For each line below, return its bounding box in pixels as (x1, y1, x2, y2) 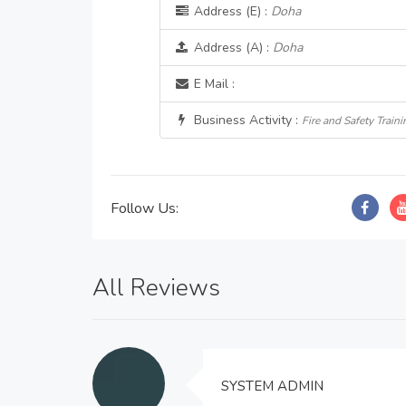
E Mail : (189, 75, 235, 92)
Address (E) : (189, 3, 271, 20)
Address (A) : (189, 39, 273, 56)
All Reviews (92, 272, 220, 304)
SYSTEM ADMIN (221, 377, 324, 395)
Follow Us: (111, 198, 179, 218)
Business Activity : (189, 111, 302, 129)
